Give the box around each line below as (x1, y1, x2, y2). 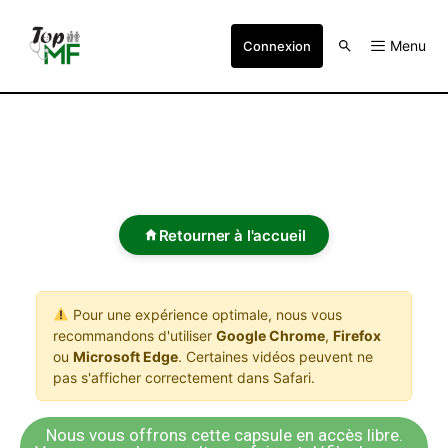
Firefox (333, 327, 381, 344)
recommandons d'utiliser (53, 327, 216, 344)
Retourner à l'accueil (158, 225, 306, 245)
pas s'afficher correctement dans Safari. (53, 369, 315, 386)
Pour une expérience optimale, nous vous (68, 306, 342, 323)
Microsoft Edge (73, 348, 178, 365)
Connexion (243, 38, 311, 54)
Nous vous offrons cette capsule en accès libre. (45, 425, 403, 445)
